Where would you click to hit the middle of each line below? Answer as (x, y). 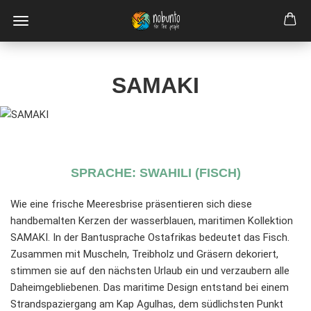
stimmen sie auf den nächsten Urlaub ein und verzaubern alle (150, 271)
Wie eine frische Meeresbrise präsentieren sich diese (131, 204)
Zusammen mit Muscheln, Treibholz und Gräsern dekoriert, (144, 254)
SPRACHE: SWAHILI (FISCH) (155, 173)
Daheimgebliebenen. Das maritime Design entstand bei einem (150, 288)
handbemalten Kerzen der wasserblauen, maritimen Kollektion (152, 221)
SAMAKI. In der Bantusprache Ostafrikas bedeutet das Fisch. (150, 238)
